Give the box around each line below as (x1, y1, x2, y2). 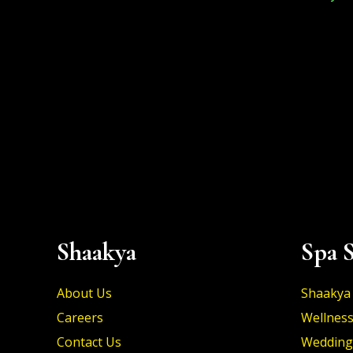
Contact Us (57, 333, 121, 351)
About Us (57, 284, 112, 302)
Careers (57, 309, 103, 326)
